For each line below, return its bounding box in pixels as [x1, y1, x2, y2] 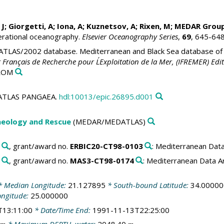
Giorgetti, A [8, 21, 53, 31]
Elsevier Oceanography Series [81, 31, 178, 42]
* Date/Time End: [32, 204, 92, 215]
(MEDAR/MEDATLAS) [70, 116, 145, 126]
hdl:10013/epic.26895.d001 [58, 91, 153, 102]
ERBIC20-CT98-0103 [69, 141, 143, 151]
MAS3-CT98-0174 [69, 155, 134, 165]
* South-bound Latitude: [105, 180, 190, 190]
